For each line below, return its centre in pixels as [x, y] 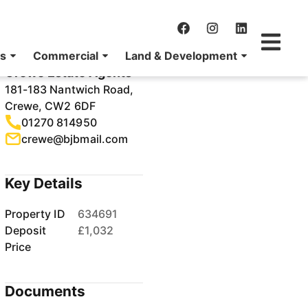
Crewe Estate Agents [69, 73]
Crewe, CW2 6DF [50, 106]
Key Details [44, 183]
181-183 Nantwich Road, [69, 89]
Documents [45, 291]
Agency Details [58, 42]
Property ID [35, 214]
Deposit [26, 230]
